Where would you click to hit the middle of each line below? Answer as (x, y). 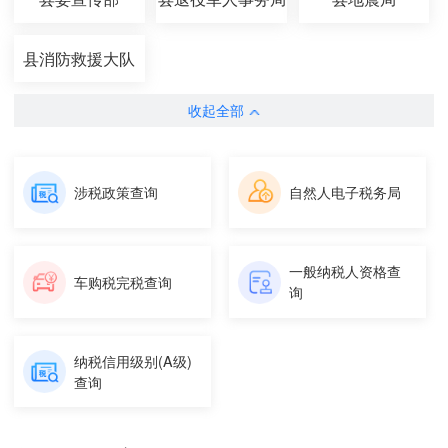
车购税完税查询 (123, 281)
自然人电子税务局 (345, 191)
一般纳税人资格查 (345, 271)
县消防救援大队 (79, 57)
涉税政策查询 (116, 191)
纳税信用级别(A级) (133, 360)
